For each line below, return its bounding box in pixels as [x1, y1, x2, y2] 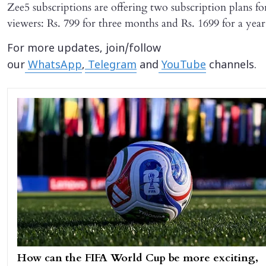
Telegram [85, 58, 137, 72]
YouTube [161, 58, 206, 72]
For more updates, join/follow [7, 42, 161, 56]
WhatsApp [28, 58, 82, 72]
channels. [206, 58, 256, 72]
